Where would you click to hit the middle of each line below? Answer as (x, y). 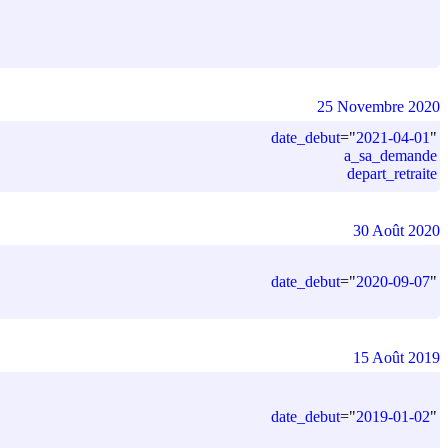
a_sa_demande (390, 155)
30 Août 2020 (396, 230)
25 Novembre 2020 (378, 106)
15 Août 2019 (396, 357)
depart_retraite (392, 173)
